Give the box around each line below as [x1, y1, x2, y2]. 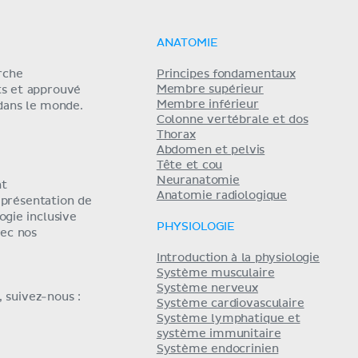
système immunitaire [156, 328, 281, 340]
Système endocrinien [156, 343, 279, 355]
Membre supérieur [156, 83, 264, 95]
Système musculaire [156, 267, 275, 279]
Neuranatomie [156, 174, 240, 186]
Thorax [156, 129, 196, 141]
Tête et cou [156, 159, 223, 171]
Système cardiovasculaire [156, 297, 304, 309]
